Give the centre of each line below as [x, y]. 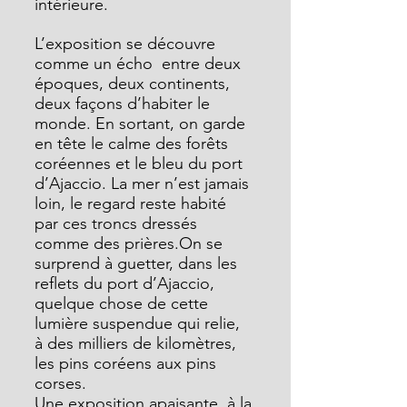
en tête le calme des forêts [134, 144]
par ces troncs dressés [118, 223]
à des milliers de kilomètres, [138, 343]
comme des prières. [107, 243]
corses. [60, 383]
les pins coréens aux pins [128, 363]
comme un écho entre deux [140, 64]
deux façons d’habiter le [124, 104]
